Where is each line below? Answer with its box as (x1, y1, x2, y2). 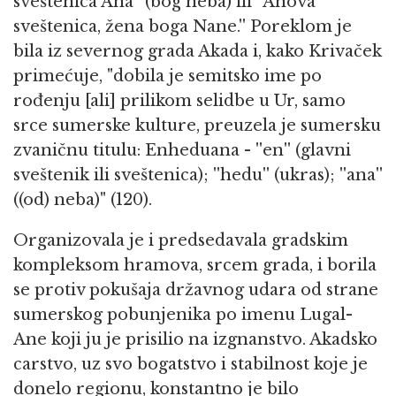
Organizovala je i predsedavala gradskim (13, 231, 348, 251)
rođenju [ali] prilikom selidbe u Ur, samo (13, 91, 346, 111)
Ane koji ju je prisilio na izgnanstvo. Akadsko (13, 330, 377, 350)
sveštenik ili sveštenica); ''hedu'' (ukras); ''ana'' (13, 165, 383, 186)
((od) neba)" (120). (13, 190, 152, 210)
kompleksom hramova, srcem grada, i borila (13, 255, 377, 276)
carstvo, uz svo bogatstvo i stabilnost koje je (13, 354, 368, 375)
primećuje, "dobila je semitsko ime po (13, 66, 322, 87)
